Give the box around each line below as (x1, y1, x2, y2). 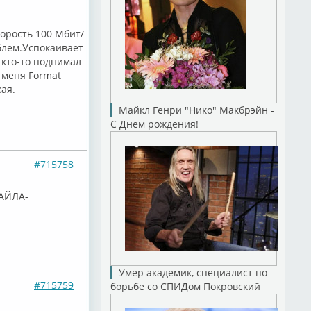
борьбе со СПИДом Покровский (110, 280, 260, 293)
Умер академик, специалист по (118, 266, 267, 279)
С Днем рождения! (110, 117, 199, 131)
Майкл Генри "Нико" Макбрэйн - (118, 103, 274, 117)
